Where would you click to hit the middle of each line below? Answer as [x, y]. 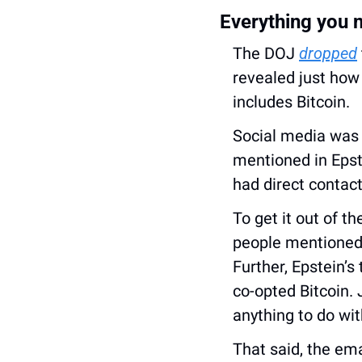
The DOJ [266, 53]
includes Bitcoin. [291, 101]
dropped [328, 53]
